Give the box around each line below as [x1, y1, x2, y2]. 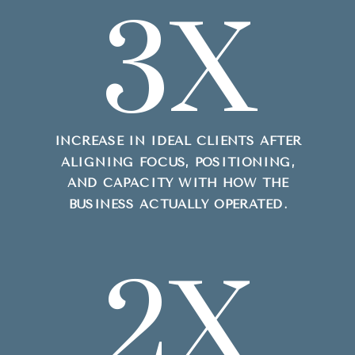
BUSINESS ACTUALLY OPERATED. [68, 197, 288, 212]
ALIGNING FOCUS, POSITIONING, [60, 155, 296, 170]
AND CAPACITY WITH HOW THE [67, 176, 289, 191]
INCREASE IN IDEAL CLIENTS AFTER [54, 134, 302, 149]
